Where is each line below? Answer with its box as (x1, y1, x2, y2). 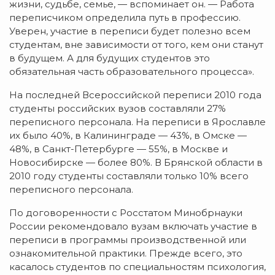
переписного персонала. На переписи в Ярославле (9, 115, 266, 128)
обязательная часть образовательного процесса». (9, 65, 254, 77)
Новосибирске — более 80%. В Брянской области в (9, 156, 263, 168)
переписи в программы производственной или (9, 233, 246, 246)
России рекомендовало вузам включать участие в (9, 220, 257, 232)
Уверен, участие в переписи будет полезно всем (9, 25, 250, 37)
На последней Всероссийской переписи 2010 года (9, 88, 261, 101)
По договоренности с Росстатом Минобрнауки (9, 206, 242, 219)
